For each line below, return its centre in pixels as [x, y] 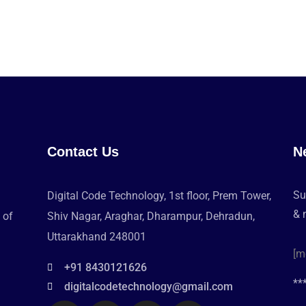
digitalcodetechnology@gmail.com [149, 286]
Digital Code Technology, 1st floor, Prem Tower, [159, 195]
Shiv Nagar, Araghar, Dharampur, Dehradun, [151, 216]
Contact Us [83, 151]
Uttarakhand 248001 [96, 236]
